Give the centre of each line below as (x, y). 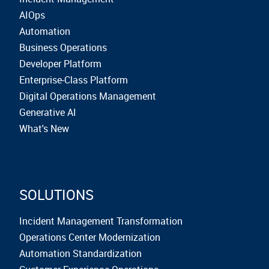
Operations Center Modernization (90, 237)
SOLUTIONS (56, 195)
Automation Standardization (80, 253)
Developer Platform (60, 63)
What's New (44, 128)
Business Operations (63, 47)
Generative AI (48, 112)
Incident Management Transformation (101, 221)
